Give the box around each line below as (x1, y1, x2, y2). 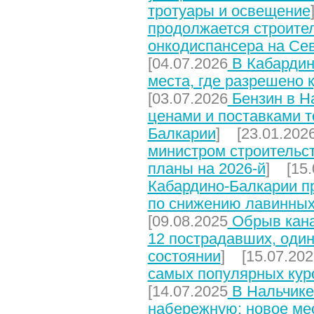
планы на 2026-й (147, 160, 266, 177)
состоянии (147, 247, 221, 265)
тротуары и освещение (147, 2, 310, 20)
